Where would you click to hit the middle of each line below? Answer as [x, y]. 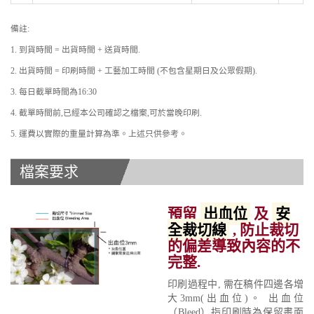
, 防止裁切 [264, 230]
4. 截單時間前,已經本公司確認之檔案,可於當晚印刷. [106, 113]
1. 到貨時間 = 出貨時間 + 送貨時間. [75, 50]
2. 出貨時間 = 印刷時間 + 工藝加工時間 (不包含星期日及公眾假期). [134, 71]
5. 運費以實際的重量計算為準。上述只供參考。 [99, 134]
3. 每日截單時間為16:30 [54, 92]
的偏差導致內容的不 [234, 246]
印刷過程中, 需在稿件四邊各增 [235, 285]
